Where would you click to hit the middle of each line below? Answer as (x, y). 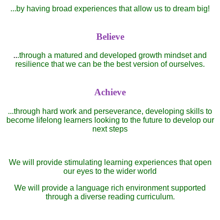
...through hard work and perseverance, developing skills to (110, 111)
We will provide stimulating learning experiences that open (110, 162)
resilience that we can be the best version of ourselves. (110, 64)
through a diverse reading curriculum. (110, 196)
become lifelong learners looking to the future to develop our (110, 120)
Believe (110, 36)
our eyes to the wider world (110, 171)
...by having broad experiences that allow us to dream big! (110, 9)
